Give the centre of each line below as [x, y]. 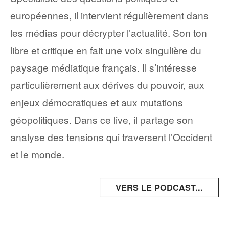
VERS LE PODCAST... [159, 187]
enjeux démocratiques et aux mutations [97, 102]
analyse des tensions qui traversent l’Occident [111, 136]
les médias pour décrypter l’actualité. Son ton [109, 32]
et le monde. [37, 154]
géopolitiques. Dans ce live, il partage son [102, 119]
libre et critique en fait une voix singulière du [106, 50]
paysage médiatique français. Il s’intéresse [104, 67]
